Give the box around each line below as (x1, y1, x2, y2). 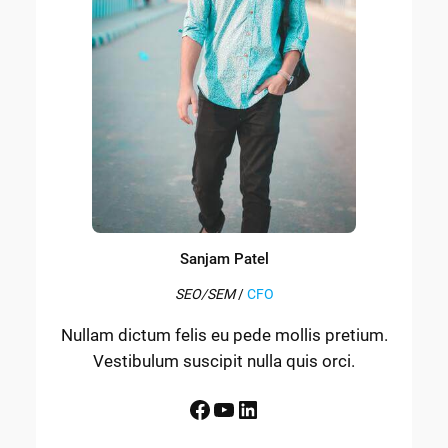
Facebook (187, 394, 199, 423)
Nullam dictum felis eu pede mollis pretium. (60, 324, 388, 345)
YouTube (211, 394, 224, 423)
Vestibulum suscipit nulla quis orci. (93, 350, 355, 371)
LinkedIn (235, 394, 248, 423)
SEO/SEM (174, 285, 235, 302)
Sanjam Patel (179, 249, 269, 268)
